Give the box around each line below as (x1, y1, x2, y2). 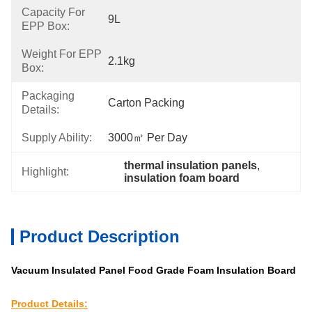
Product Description (19, 227, 180, 246)
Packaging (22, 90, 75, 102)
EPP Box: (22, 20, 70, 32)
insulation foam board (124, 172, 240, 184)
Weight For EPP (22, 48, 102, 60)
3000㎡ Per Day (108, 132, 187, 143)
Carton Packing (108, 97, 185, 109)
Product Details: (11, 298, 88, 309)
